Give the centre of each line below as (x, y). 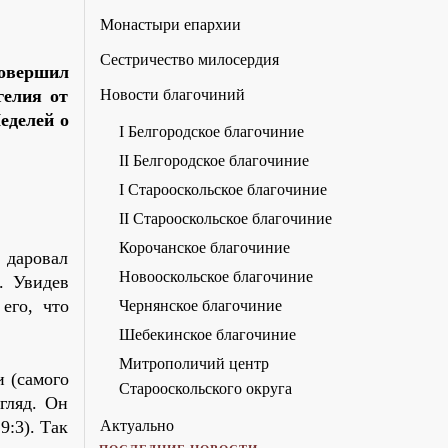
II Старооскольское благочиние (225, 219)
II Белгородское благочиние (213, 161)
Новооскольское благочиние (215, 277)
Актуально (136, 426)
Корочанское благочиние (204, 248)
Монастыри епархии (170, 25)
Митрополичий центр (193, 364)
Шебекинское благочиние (207, 335)
